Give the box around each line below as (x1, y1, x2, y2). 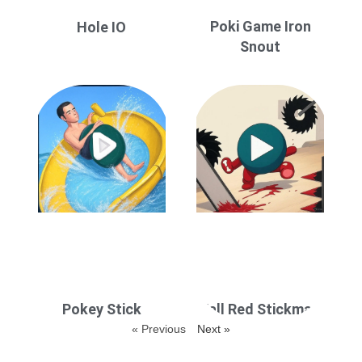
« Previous (132, 322, 186, 335)
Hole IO (77, 19, 127, 36)
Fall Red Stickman (200, 300, 321, 318)
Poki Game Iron (209, 17, 311, 35)
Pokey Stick (61, 300, 141, 318)
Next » (197, 322, 230, 335)
